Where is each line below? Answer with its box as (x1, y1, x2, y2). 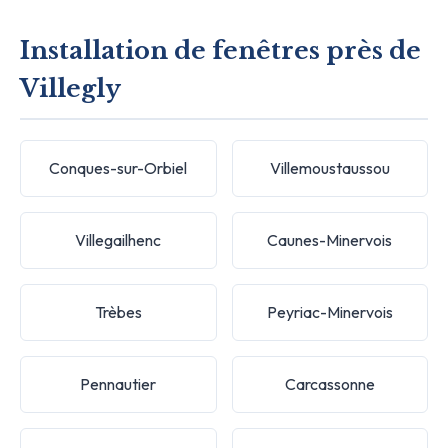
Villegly (20, 73, 121, 103)
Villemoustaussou (269, 157, 390, 178)
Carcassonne (284, 373, 375, 394)
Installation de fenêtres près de (20, 35, 421, 65)
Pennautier (80, 373, 157, 394)
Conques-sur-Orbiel (49, 157, 188, 178)
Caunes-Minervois (267, 229, 393, 250)
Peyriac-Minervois (266, 301, 393, 322)
